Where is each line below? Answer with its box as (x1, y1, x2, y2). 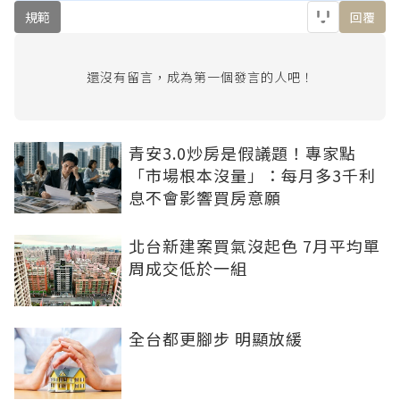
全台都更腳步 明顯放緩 (129, 326, 303, 350)
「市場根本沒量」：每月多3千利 (129, 162, 376, 187)
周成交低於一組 (129, 255, 247, 279)
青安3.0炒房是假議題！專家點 (129, 140, 356, 164)
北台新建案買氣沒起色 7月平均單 (129, 233, 380, 257)
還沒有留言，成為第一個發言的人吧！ (86, 67, 314, 86)
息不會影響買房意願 (129, 185, 281, 209)
